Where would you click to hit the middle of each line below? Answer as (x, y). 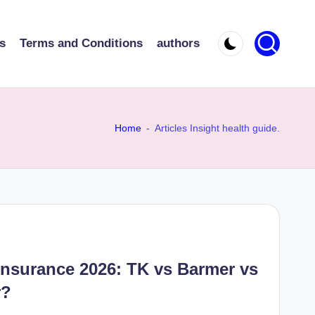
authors (178, 44)
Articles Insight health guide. (217, 128)
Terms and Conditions (81, 44)
